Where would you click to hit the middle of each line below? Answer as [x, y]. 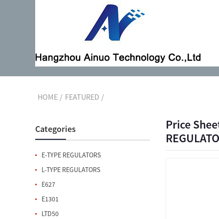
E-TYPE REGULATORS [71, 155]
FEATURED [82, 97]
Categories [55, 129]
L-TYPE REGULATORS [71, 170]
